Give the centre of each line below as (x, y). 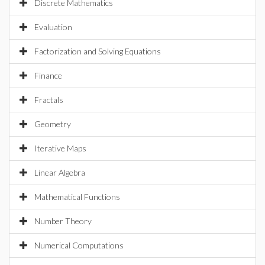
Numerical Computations (79, 245)
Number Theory (63, 221)
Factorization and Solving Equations (98, 51)
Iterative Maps (60, 148)
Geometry (53, 124)
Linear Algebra (60, 172)
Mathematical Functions (77, 197)
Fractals (49, 100)
